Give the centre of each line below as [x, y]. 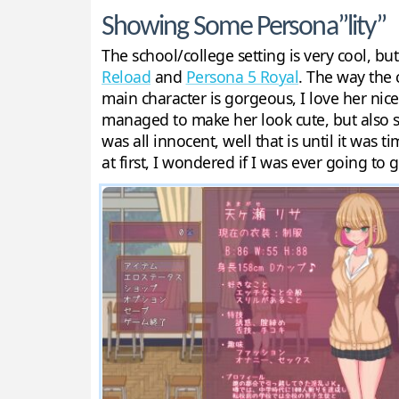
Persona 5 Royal [242, 76]
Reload [126, 76]
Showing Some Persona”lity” [244, 27]
